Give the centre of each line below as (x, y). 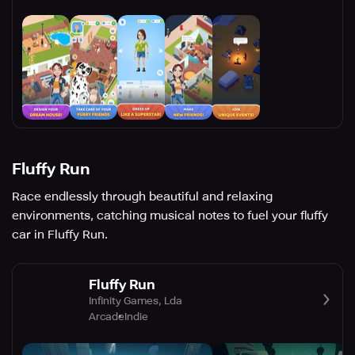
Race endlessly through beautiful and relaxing (142, 197)
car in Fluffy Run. (60, 235)
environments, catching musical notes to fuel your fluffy (170, 216)
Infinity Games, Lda (136, 300)
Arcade (107, 316)
